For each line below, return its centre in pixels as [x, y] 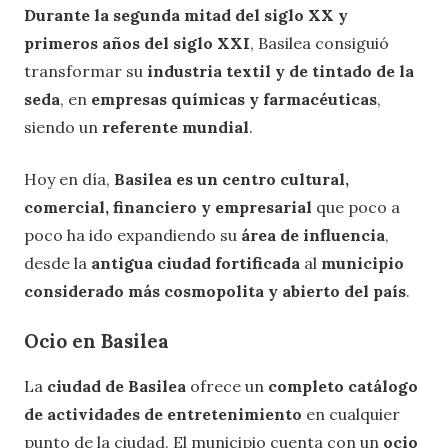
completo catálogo [343, 385]
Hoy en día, [69, 178]
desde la [57, 262]
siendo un [63, 126]
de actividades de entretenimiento [163, 413]
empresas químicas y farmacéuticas [234, 98]
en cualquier [351, 413]
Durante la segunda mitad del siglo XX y [186, 14]
